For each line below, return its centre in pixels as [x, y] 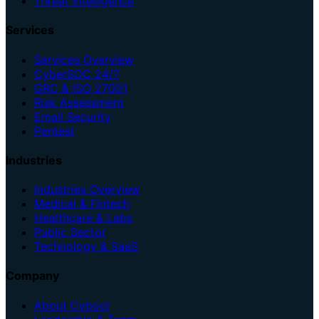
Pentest [54, 131]
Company [32, 276]
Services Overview [84, 59]
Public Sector [70, 232]
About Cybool [72, 305]
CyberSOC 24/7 [77, 74]
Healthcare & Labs [83, 218]
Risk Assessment [79, 102]
